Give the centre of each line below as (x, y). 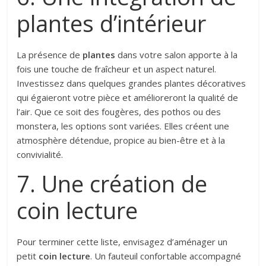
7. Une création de (112, 183)
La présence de (50, 54)
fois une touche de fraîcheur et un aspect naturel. (117, 69)
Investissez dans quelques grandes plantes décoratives (132, 83)
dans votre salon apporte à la (177, 54)
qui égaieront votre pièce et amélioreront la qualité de (128, 97)
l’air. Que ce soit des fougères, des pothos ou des (119, 111)
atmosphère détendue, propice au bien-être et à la (121, 140)
